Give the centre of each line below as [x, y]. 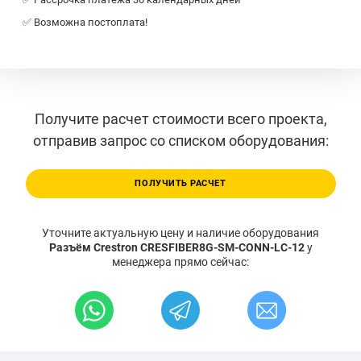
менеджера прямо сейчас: [180, 261]
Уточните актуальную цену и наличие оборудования [180, 232]
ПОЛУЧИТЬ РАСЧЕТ [180, 183]
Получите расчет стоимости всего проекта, [180, 119]
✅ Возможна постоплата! [85, 23]
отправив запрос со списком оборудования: [180, 141]
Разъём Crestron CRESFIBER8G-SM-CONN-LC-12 [178, 247]
